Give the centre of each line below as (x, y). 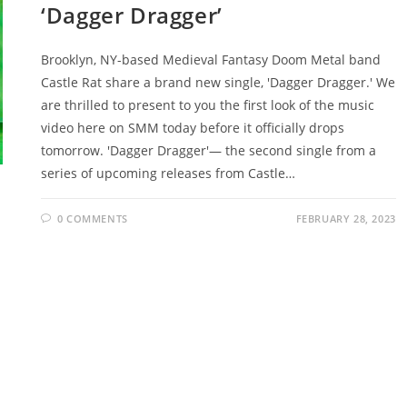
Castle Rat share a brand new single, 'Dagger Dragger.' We (218, 82)
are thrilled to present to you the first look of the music (208, 104)
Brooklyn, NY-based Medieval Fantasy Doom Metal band (211, 59)
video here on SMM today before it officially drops (193, 127)
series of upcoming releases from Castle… (169, 173)
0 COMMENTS (92, 218)
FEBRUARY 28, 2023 (346, 218)
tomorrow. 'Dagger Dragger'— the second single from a (209, 150)
